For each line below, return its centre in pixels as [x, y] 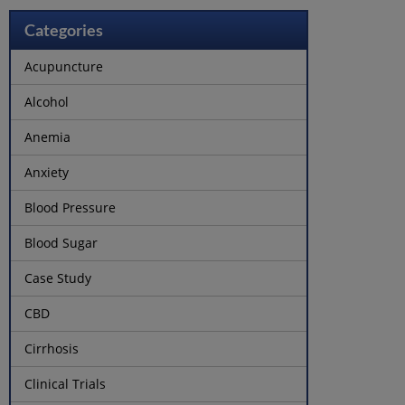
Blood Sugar [61, 242]
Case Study [58, 278]
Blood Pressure [71, 207]
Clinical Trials [66, 383]
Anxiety [47, 172]
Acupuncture [64, 66]
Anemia [48, 137]
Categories [64, 30]
